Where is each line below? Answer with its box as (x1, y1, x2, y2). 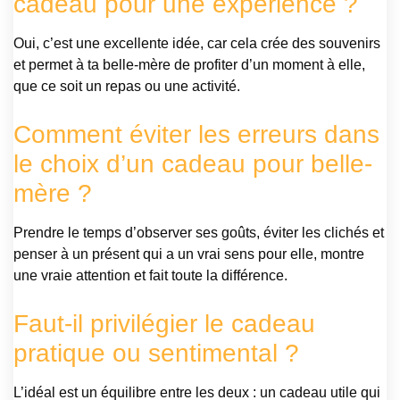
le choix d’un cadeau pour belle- (13, 150, 372, 179)
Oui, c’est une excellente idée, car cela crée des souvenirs (13, 36, 380, 52)
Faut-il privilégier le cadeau (13, 310, 315, 338)
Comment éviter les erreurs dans (13, 121, 379, 149)
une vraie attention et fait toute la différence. (13, 268, 287, 284)
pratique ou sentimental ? (13, 339, 299, 368)
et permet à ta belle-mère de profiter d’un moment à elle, (13, 57, 365, 73)
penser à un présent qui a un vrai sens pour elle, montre (13, 246, 364, 262)
